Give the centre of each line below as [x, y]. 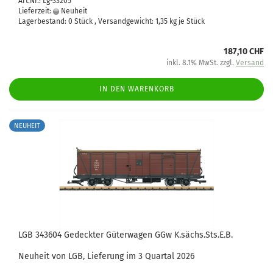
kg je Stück [186, 21]
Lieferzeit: [36, 11]
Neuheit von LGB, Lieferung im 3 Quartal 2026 [106, 256]
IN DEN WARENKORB [136, 89]
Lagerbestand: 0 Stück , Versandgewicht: [87, 21]
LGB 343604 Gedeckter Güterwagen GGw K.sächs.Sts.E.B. [126, 235]
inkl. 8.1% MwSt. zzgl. [201, 63]
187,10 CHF [244, 51]
